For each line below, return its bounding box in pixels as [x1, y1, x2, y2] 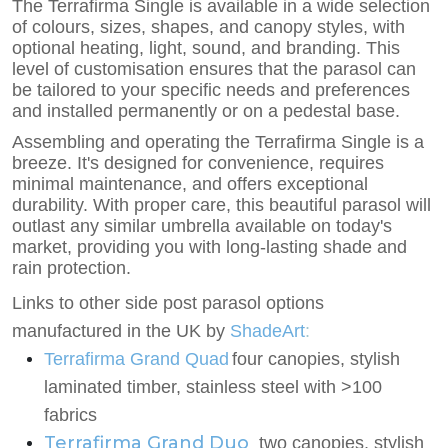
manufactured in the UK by [12, 320, 230, 341]
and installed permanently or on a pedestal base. [12, 100, 400, 121]
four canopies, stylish [232, 348, 400, 369]
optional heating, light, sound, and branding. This [12, 37, 400, 58]
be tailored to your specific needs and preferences [12, 79, 410, 100]
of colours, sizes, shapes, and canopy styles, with [12, 16, 405, 37]
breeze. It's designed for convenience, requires [12, 152, 384, 173]
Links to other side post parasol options [12, 292, 324, 313]
